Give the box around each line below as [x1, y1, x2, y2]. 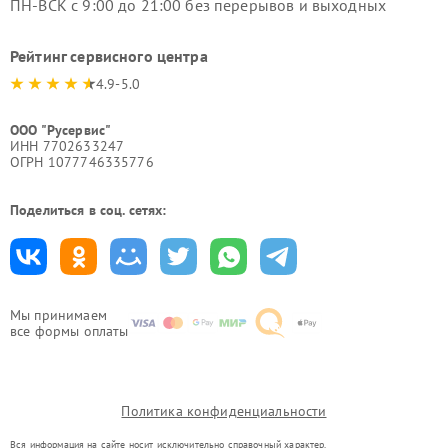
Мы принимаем [10, 305, 107, 324]
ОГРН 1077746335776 [10, 152, 154, 171]
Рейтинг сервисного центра [10, 45, 208, 66]
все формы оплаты [10, 321, 129, 340]
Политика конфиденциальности [121, 401, 327, 420]
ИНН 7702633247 [10, 136, 125, 155]
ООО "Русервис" [10, 120, 112, 139]
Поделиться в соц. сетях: [10, 200, 167, 219]
